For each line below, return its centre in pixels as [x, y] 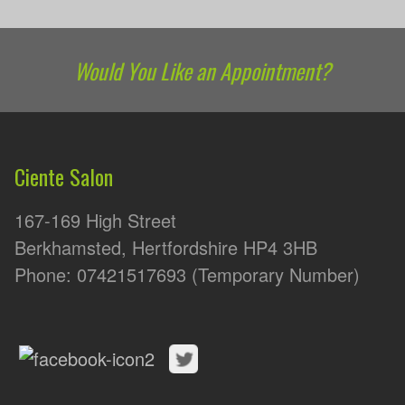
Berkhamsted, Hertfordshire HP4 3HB [166, 247]
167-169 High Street [95, 220]
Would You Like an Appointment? [202, 70]
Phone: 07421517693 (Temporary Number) [187, 274]
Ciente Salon [64, 176]
